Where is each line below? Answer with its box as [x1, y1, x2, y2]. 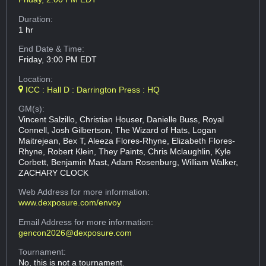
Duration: [18, 14, 53, 24]
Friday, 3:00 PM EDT [18, 55, 97, 65]
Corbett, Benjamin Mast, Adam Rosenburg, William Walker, [18, 157, 239, 167]
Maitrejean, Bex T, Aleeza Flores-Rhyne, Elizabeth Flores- [18, 135, 236, 145]
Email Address [18, 217, 75, 227]
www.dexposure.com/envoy [18, 198, 122, 208]
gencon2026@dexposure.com [18, 227, 132, 237]
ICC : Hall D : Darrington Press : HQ [23, 84, 160, 94]
